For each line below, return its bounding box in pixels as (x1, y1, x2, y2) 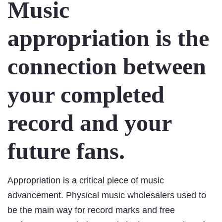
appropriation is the (7, 25, 209, 52)
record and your (7, 110, 171, 136)
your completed (7, 81, 165, 108)
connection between (7, 53, 206, 80)
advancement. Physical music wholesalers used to (7, 190, 206, 201)
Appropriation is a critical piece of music (7, 175, 164, 186)
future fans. (7, 138, 125, 165)
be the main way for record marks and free (7, 205, 175, 216)
